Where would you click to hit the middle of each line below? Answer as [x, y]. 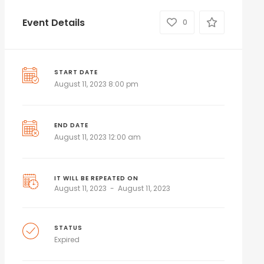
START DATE [76, 72]
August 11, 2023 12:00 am [98, 137]
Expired [67, 240]
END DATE [72, 125]
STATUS [69, 228]
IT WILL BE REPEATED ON [97, 178]
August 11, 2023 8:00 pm [97, 84]
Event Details [53, 22]
